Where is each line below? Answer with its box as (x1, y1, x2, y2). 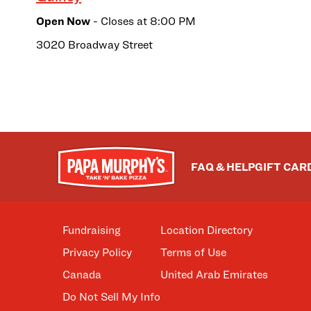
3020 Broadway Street (36, 38, 153, 51)
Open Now (36, 15, 90, 28)
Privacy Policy (62, 246, 132, 259)
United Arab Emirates (160, 268, 268, 281)
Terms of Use (160, 246, 226, 259)
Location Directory (160, 224, 253, 237)
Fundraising (62, 224, 121, 237)
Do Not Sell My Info (62, 290, 160, 303)
